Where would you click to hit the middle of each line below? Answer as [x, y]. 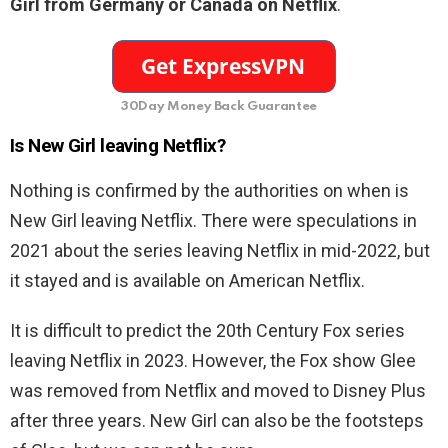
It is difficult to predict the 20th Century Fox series [207, 331]
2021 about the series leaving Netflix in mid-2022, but [220, 251]
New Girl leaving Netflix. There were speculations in [213, 221]
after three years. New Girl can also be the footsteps [217, 421]
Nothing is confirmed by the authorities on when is [209, 191]
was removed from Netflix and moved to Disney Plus [218, 391]
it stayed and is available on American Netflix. [187, 281]
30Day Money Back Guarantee [219, 107]
